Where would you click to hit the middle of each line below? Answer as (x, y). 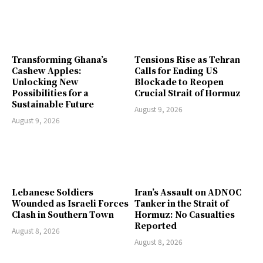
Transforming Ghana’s (60, 59)
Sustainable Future (53, 104)
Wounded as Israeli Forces (70, 203)
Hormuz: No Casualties (185, 215)
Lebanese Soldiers (53, 192)
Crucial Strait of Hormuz (188, 92)
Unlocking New (45, 81)
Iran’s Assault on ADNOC (188, 192)
